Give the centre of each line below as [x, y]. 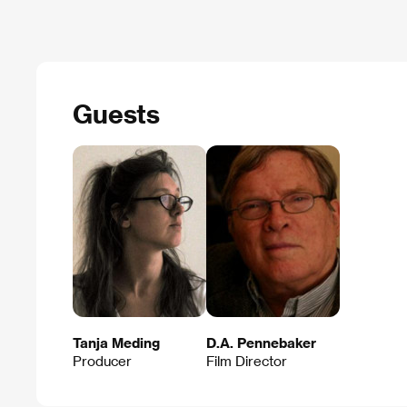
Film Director [247, 361]
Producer [102, 361]
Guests [117, 113]
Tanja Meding [116, 343]
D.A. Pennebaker [261, 343]
